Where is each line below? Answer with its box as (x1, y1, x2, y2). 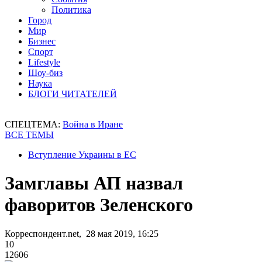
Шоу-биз (28, 68, 63, 78)
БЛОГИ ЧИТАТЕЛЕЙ (28, 89, 117, 99)
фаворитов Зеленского (5, 194, 193, 216)
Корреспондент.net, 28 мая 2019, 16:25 (5, 228, 158, 239)
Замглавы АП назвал (5, 173, 183, 194)
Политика (51, 5, 91, 15)
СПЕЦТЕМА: (5, 119, 63, 129)
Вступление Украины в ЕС (28, 150, 136, 160)
